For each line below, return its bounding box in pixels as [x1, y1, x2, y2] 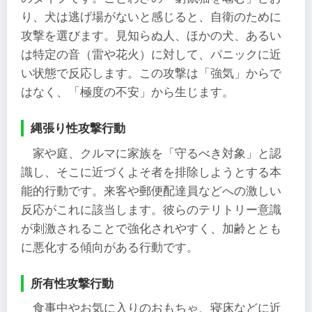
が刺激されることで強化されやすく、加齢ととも [21, 221, 281, 235]
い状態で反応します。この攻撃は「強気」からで [21, 67, 281, 81]
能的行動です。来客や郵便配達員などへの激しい [21, 184, 281, 198]
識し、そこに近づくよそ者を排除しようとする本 [21, 165, 281, 179]
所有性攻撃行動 [31, 276, 114, 290]
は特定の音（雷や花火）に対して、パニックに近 [21, 48, 281, 62]
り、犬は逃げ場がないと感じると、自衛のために [21, 10, 281, 24]
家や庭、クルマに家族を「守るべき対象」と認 [33, 146, 282, 160]
